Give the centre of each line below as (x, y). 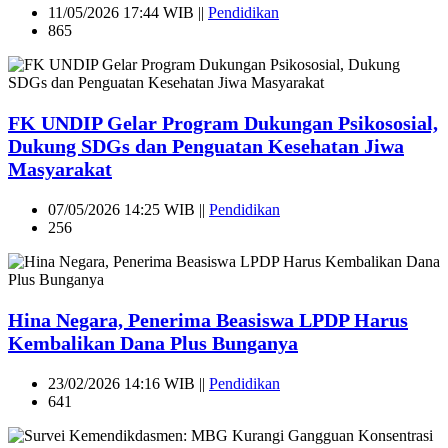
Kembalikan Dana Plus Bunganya (153, 342)
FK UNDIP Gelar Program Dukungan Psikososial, (223, 122)
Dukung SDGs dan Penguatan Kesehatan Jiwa (206, 145)
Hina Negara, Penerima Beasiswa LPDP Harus (208, 319)
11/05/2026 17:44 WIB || (128, 12)
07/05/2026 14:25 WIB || (128, 209)
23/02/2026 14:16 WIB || (128, 383)
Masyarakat (60, 168)
